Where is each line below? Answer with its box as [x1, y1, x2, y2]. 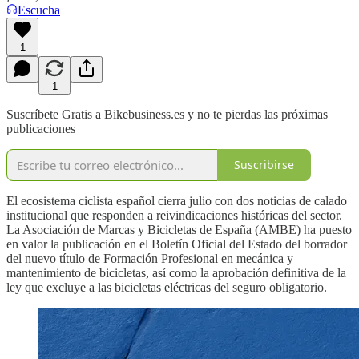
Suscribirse [234, 157, 294, 173]
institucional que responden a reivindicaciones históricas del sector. [6, 208, 342, 222]
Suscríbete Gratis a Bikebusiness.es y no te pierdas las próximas [6, 107, 328, 121]
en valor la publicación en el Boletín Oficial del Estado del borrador [6, 236, 347, 251]
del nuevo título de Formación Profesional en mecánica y [6, 251, 293, 265]
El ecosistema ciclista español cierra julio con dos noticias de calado [6, 193, 347, 208]
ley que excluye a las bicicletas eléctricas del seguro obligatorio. [6, 280, 327, 294]
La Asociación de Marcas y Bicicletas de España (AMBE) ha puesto [6, 222, 352, 236]
